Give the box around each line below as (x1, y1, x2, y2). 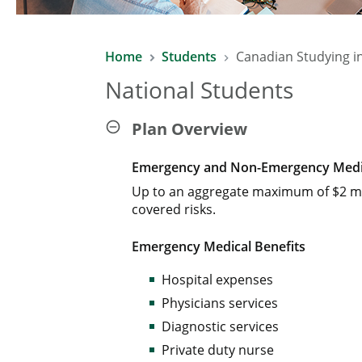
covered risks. (132, 200, 217, 218)
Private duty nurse (162, 341, 275, 359)
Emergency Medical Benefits (132, 238, 306, 255)
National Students (105, 74, 294, 105)
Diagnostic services (162, 318, 280, 335)
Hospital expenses (162, 271, 274, 288)
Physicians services (162, 294, 279, 312)
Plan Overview (132, 118, 248, 140)
